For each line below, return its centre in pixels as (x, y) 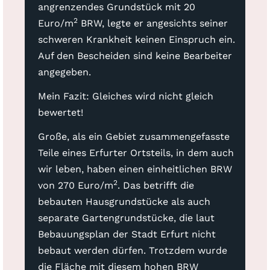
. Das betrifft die (155, 185)
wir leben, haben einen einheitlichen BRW (135, 169)
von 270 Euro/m (75, 185)
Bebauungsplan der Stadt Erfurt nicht (127, 234)
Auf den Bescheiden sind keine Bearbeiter (135, 55)
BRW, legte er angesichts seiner (152, 23)
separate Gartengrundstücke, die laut (126, 218)
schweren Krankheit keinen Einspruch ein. (136, 39)
